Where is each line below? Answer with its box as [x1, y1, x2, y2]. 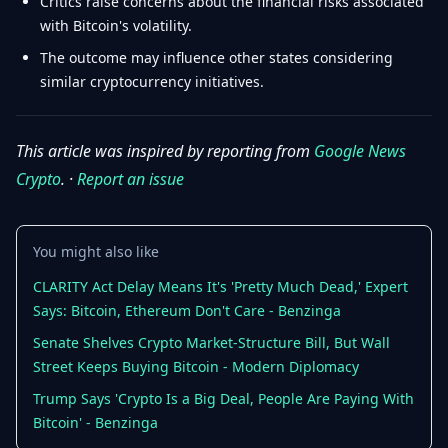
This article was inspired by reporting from [16, 140, 314, 162]
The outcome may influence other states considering [40, 48, 393, 67]
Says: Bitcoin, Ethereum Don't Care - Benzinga [33, 301, 341, 320]
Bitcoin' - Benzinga [33, 413, 158, 432]
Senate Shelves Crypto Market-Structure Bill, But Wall [33, 333, 390, 352]
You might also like [33, 242, 159, 261]
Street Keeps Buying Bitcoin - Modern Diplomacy [33, 357, 359, 376]
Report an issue [77, 168, 184, 190]
